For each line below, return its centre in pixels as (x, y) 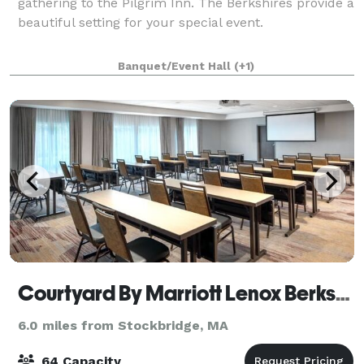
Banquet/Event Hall (176, 66)
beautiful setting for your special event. (141, 22)
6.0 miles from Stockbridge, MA (123, 325)
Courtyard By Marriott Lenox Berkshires (343, 293)
